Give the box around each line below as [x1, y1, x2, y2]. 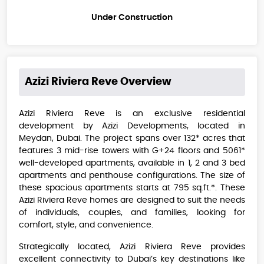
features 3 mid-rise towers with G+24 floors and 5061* [19, 147, 245, 156]
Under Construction [91, 14, 173, 22]
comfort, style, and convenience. [19, 221, 153, 230]
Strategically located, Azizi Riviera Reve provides [19, 243, 245, 252]
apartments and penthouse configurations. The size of [19, 171, 245, 180]
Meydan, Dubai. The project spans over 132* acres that [19, 134, 245, 143]
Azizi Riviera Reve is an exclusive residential [19, 110, 245, 118]
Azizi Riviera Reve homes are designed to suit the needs [19, 196, 245, 205]
